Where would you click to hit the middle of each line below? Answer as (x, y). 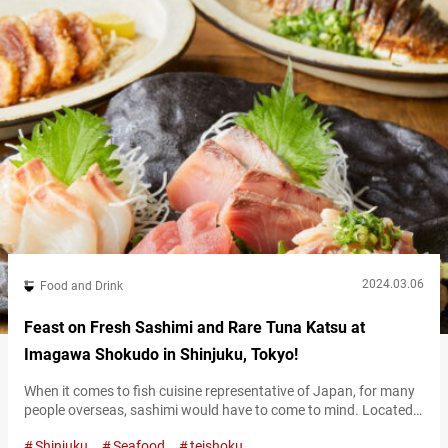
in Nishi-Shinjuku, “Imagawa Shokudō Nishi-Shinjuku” (187, 429)
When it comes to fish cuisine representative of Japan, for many (219, 391)
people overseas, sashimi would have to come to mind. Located (218, 410)
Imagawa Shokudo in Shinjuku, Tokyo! (161, 354)
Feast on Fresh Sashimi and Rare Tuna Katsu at (194, 327)
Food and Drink (81, 286)
